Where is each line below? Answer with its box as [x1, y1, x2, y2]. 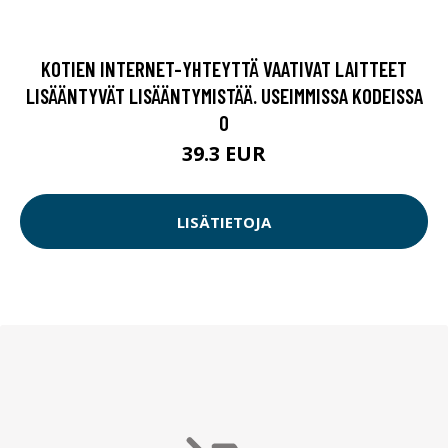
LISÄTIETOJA [177, 211, 271, 232]
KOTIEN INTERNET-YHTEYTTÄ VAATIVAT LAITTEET [41, 56, 407, 82]
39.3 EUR [182, 140, 266, 168]
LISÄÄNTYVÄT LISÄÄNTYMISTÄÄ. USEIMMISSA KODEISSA [25, 83, 423, 109]
